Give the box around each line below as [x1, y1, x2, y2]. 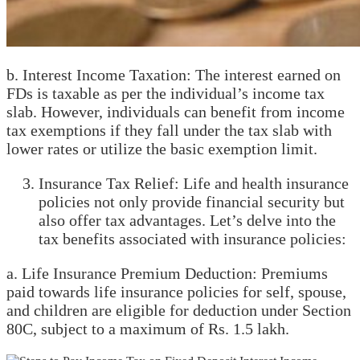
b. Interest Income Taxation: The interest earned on [6, 66, 341, 84]
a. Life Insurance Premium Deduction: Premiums [6, 264, 328, 283]
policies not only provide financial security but [39, 193, 345, 211]
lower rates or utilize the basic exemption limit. [6, 140, 317, 158]
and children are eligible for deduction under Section [6, 301, 351, 320]
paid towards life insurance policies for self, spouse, [6, 283, 346, 301]
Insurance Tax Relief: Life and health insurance [39, 174, 349, 193]
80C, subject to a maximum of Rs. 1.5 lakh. [6, 320, 289, 338]
